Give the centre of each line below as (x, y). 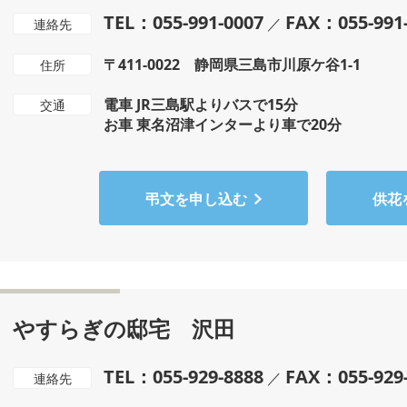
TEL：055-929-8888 (184, 377)
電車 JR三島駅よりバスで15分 (201, 104)
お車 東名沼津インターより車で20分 (223, 124)
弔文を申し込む (196, 199)
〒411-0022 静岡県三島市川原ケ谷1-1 (232, 65)
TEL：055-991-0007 (184, 22)
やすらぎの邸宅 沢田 (124, 328)
